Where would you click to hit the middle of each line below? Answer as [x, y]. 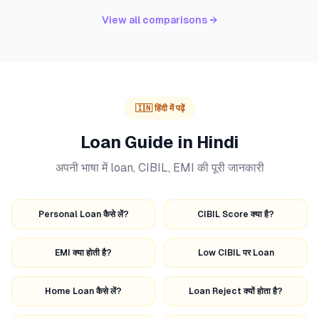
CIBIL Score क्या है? [236, 214]
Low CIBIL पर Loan [236, 253]
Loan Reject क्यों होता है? [236, 291]
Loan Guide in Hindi [159, 142]
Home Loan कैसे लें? [83, 291]
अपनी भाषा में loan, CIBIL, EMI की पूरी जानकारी [159, 168]
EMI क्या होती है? [83, 253]
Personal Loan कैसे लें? [83, 214]
